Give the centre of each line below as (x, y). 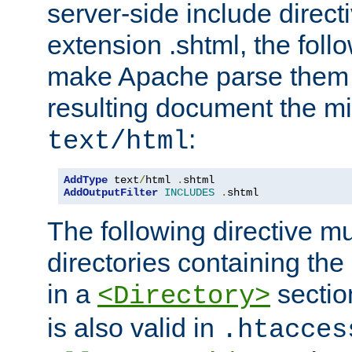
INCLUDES (189, 192)
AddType (86, 180)
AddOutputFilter (111, 192)
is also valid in (134, 327)
